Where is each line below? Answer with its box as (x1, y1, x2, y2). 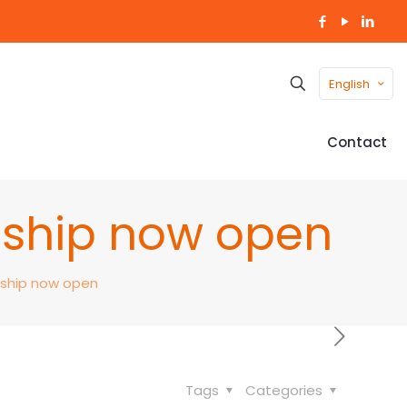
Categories (245, 381, 326, 400)
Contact (327, 133, 387, 152)
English (329, 74, 370, 93)
